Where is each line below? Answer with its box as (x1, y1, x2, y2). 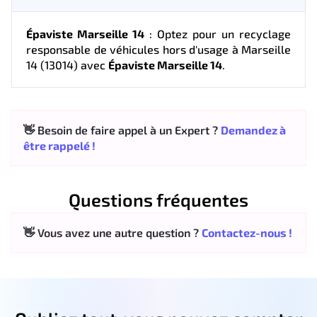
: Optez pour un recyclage (144, 26, 291, 40)
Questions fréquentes (69, 188, 248, 210)
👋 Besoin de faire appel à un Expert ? (23, 122, 221, 137)
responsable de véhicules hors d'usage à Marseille (26, 42, 291, 56)
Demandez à (221, 122, 286, 137)
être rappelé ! (23, 138, 96, 152)
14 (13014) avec (26, 57, 108, 71)
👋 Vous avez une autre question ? (23, 225, 202, 239)
